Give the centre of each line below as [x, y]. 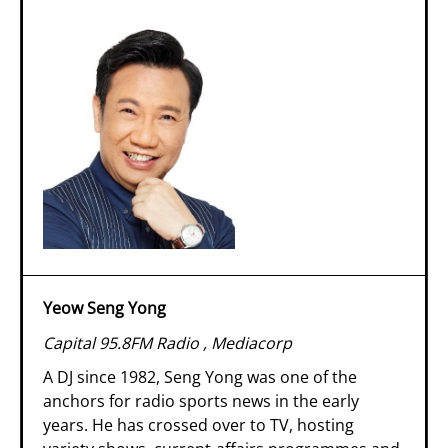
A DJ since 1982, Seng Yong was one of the [200, 377]
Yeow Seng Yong [104, 308]
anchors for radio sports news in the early [201, 401]
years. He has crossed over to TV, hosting [198, 425]
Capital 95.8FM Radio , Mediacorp [167, 342]
